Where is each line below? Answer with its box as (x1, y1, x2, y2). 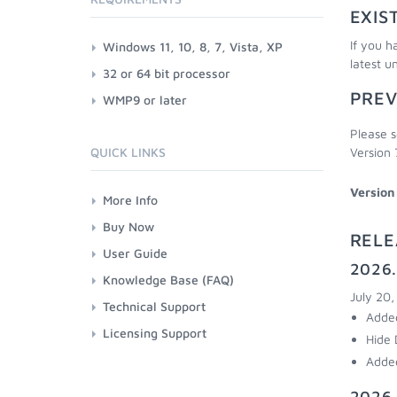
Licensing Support (103, 325, 206, 340)
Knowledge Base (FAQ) (103, 272, 234, 287)
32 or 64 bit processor (103, 66, 230, 81)
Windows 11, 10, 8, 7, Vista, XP (103, 39, 283, 54)
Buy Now (103, 219, 154, 234)
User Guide (103, 245, 167, 261)
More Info (103, 192, 158, 207)
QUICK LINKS (90, 144, 166, 160)
